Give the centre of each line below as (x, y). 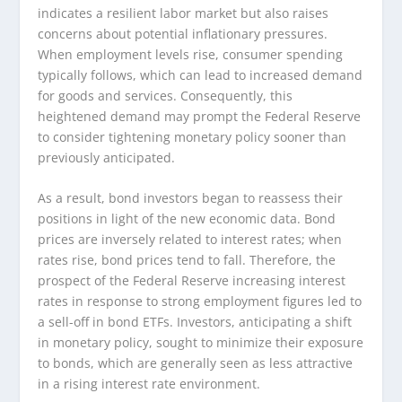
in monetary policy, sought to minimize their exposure (201, 342)
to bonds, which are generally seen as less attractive (196, 363)
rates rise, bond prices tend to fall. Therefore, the (187, 259)
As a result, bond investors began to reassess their (191, 197)
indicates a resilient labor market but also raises (184, 13)
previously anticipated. (107, 157)
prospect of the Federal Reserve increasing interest (192, 280)
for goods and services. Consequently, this (166, 95)
